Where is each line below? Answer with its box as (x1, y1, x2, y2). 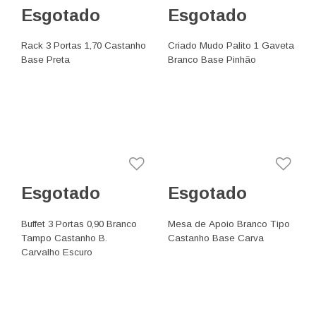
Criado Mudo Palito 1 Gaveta (168, 40, 295, 51)
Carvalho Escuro (21, 246, 93, 257)
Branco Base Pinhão (168, 54, 257, 66)
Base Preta (21, 54, 71, 66)
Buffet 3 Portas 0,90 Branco (21, 218, 138, 229)
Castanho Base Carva (168, 232, 265, 243)
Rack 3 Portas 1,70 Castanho (21, 40, 147, 51)
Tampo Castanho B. (21, 232, 108, 243)
